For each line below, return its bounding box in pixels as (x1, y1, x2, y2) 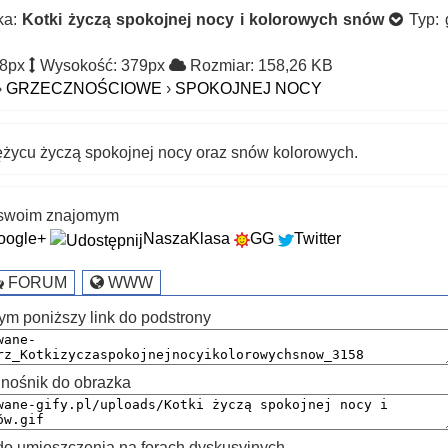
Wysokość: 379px (36, 57, 170, 75)
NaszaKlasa (143, 230, 231, 248)
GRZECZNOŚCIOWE (6, 80, 163, 98)
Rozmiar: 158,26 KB (186, 57, 334, 75)
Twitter (294, 230, 342, 248)
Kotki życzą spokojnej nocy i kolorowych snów (22, 11, 385, 29)
